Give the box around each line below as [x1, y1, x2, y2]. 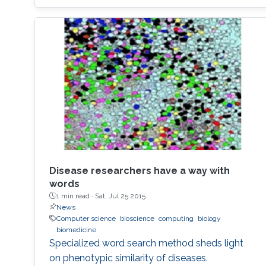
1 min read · [56, 191, 95, 200]
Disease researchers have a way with [49, 164, 230, 176]
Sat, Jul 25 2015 [94, 191, 145, 200]
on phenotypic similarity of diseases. [49, 252, 208, 264]
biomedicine [56, 225, 96, 234]
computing [158, 214, 194, 223]
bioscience [119, 214, 154, 223]
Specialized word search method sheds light [49, 237, 243, 249]
